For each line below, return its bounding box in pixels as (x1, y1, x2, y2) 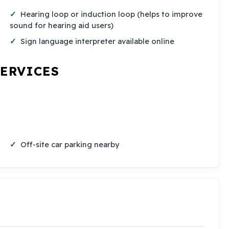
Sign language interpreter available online (20, 36, 175, 47)
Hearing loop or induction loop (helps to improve (20, 9, 203, 19)
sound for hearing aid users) (9, 20, 113, 30)
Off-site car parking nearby (20, 140, 120, 150)
